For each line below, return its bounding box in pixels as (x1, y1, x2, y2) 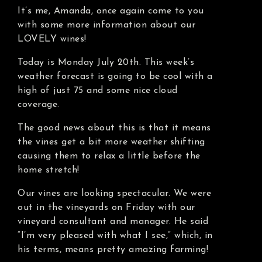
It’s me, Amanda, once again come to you (18, 6, 204, 16)
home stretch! (18, 165, 80, 175)
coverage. (18, 99, 60, 109)
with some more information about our (18, 20, 195, 30)
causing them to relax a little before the (18, 151, 201, 161)
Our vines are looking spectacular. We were (18, 188, 211, 198)
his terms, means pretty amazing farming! (18, 244, 208, 254)
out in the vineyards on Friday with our (18, 202, 195, 212)
